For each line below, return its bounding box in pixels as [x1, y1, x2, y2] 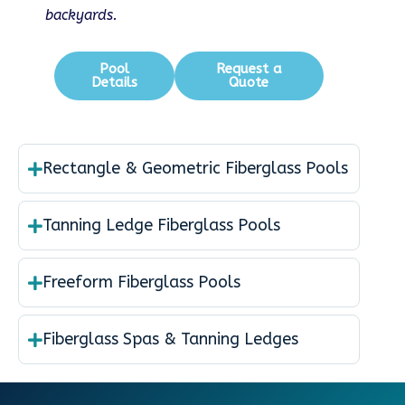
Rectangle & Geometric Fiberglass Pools [42, 158, 348, 179]
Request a [215, 61, 282, 78]
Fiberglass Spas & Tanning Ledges [42, 329, 298, 350]
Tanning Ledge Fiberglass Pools [42, 215, 280, 236]
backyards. [45, 6, 118, 24]
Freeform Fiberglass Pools [42, 272, 240, 293]
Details [90, 74, 137, 91]
